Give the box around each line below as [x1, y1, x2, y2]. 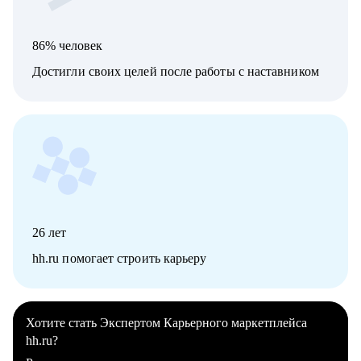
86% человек [32, 39, 102, 53]
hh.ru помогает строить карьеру [32, 251, 207, 266]
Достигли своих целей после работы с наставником [32, 64, 319, 79]
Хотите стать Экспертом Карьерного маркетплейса [26, 316, 307, 330]
